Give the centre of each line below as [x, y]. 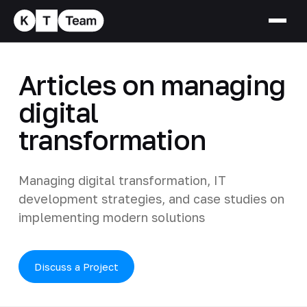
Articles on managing [151, 85]
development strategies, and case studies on [151, 198]
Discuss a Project [76, 266]
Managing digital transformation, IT [122, 180]
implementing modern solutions [111, 217]
